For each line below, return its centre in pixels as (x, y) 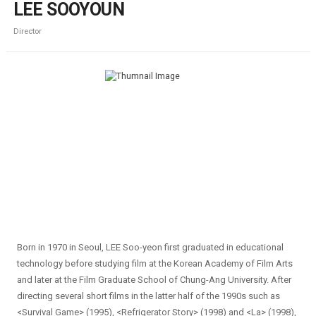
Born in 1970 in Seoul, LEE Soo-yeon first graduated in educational (150, 247)
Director (27, 31)
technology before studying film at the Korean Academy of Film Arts (154, 263)
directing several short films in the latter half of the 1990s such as (148, 296)
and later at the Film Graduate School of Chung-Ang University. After (154, 279)
